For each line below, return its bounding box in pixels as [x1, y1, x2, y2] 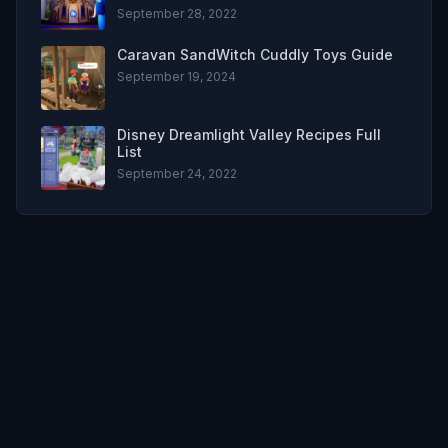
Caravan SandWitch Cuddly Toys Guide [117, 45, 393, 63]
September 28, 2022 [117, 5, 237, 21]
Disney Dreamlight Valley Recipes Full [117, 125, 381, 143]
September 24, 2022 [117, 165, 237, 181]
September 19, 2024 [117, 68, 236, 84]
